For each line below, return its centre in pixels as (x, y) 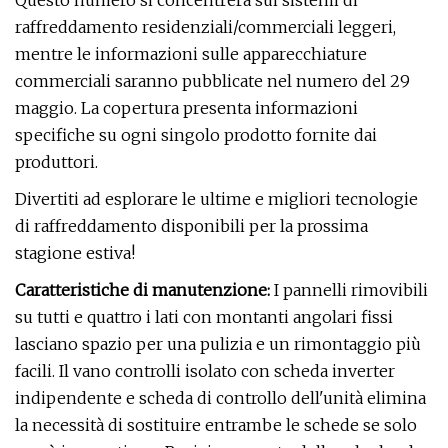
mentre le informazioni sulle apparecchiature (191, 54)
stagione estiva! (75, 253)
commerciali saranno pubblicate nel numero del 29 (212, 81)
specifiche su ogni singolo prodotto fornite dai (196, 135)
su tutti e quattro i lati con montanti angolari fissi (204, 317)
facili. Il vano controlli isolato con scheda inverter (205, 371)
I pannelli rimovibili (349, 290)
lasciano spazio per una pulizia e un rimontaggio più (218, 344)
